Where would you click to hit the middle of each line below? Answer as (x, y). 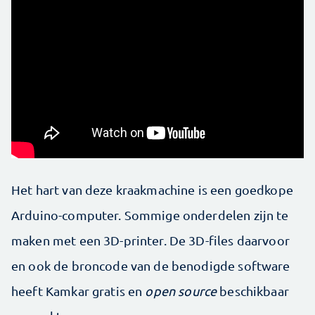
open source (181, 291)
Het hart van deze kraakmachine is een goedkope (152, 189)
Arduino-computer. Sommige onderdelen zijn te (150, 215)
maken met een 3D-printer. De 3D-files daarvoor (150, 240)
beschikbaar (253, 291)
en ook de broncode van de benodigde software (151, 265)
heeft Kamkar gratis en (78, 291)
